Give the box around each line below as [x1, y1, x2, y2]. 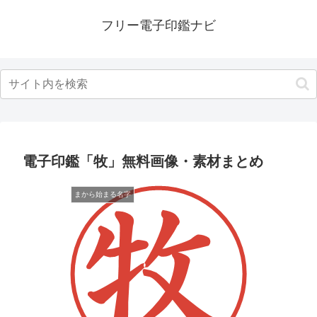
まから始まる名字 [74, 190, 131, 198]
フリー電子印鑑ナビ [101, 18, 216, 33]
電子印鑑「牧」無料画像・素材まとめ [23, 154, 263, 169]
